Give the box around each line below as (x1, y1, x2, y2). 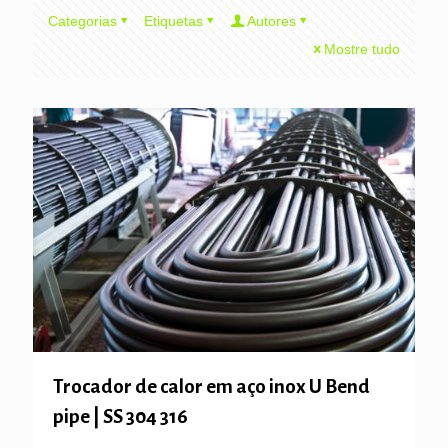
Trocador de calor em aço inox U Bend (53, 376, 370, 398)
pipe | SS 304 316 (53, 406, 188, 428)
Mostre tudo (324, 41, 400, 57)
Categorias (48, 13, 117, 29)
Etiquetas (144, 13, 203, 29)
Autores (247, 13, 296, 29)
